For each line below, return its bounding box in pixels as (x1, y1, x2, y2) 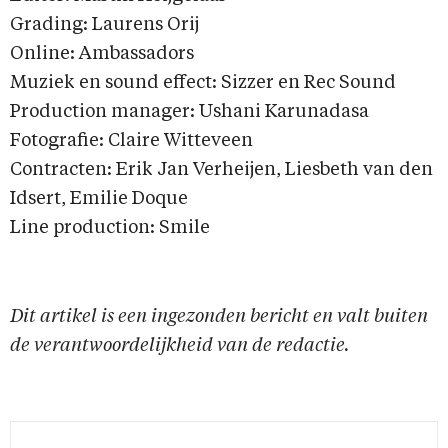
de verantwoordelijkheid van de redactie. (10, 337, 350, 356)
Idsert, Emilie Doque (10, 190, 188, 209)
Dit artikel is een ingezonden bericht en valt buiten (10, 308, 428, 327)
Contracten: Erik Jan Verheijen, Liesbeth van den (10, 161, 433, 180)
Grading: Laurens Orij (10, 16, 199, 35)
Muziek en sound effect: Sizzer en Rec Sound (10, 74, 396, 93)
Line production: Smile (10, 219, 210, 238)
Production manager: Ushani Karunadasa (10, 103, 369, 122)
